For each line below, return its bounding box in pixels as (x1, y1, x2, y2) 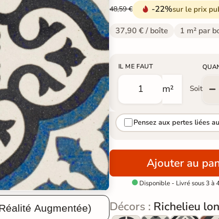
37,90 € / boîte (115, 25, 168, 36)
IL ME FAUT (118, 62, 153, 71)
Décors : (109, 198, 153, 214)
